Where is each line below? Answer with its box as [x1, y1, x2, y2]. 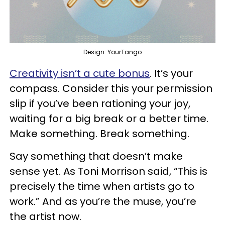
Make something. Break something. [10, 126, 192, 141]
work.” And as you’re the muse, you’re [10, 194, 196, 208]
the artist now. [10, 209, 81, 223]
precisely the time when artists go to [10, 179, 194, 193]
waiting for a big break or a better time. [10, 111, 208, 126]
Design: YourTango [83, 47, 142, 56]
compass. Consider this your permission [10, 81, 212, 95]
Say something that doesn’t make [10, 149, 183, 163]
